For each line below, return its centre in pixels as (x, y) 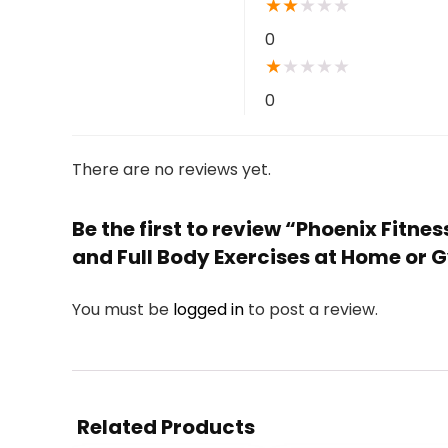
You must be (122, 309)
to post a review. (313, 309)
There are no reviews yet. (171, 169)
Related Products (166, 427)
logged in (210, 309)
